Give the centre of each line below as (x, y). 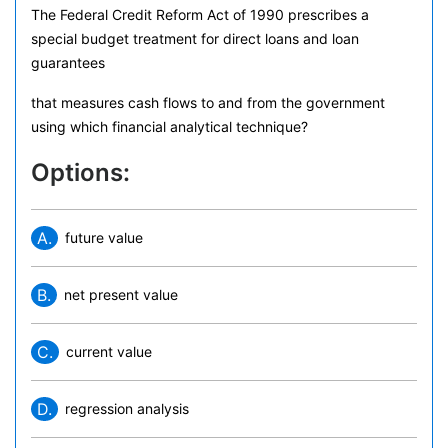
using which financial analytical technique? (169, 126)
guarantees (68, 62)
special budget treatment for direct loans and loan (195, 38)
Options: (80, 172)
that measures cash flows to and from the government (208, 102)
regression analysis (127, 408)
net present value (121, 294)
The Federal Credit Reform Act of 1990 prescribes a (200, 14)
